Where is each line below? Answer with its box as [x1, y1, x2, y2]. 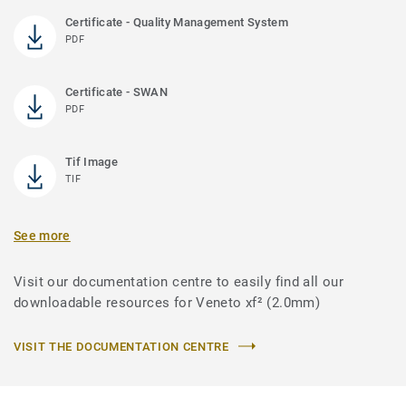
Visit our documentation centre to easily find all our [14, 273, 344, 290]
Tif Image [65, 154, 118, 169]
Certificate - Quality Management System [65, 14, 288, 29]
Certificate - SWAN [65, 84, 168, 99]
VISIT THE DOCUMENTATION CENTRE [14, 339, 229, 353]
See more [14, 227, 71, 243]
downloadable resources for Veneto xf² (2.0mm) [14, 294, 321, 311]
